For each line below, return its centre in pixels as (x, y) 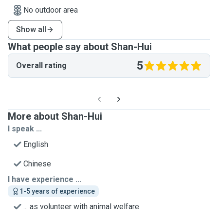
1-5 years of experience (57, 191)
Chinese (37, 164)
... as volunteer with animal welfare (81, 207)
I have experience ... (45, 179)
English (36, 144)
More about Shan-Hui (55, 116)
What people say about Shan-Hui (80, 47)
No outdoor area (51, 10)
